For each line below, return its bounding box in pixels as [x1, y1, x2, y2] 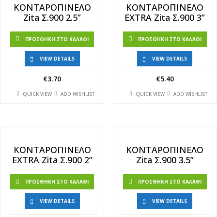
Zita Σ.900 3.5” [136, 154, 194, 166]
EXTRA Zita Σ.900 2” [12, 154, 93, 166]
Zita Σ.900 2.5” [23, 12, 81, 23]
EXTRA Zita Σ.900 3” [124, 12, 205, 23]
